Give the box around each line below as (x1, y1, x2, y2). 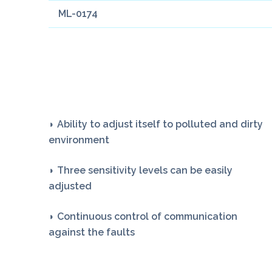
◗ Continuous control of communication (49, 211, 237, 223)
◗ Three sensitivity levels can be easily (49, 165, 233, 177)
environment (49, 134, 109, 146)
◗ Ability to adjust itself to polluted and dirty (49, 118, 263, 131)
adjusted (49, 180, 92, 192)
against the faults (49, 226, 135, 239)
